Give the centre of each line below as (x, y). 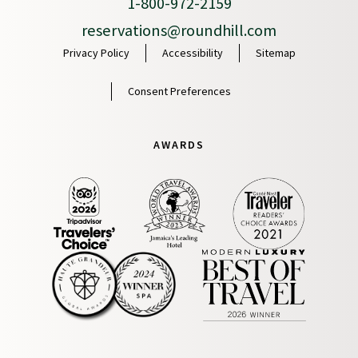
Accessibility (192, 53)
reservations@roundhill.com (179, 31)
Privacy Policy (96, 53)
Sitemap (275, 53)
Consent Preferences (179, 91)
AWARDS (179, 145)
